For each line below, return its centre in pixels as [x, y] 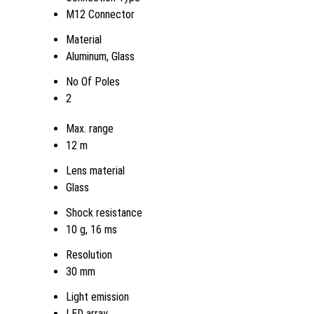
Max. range [90, 128]
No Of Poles [93, 81]
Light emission [97, 296]
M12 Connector [100, 14]
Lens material [95, 170]
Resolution [89, 254]
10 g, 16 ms [91, 229]
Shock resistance [104, 212]
